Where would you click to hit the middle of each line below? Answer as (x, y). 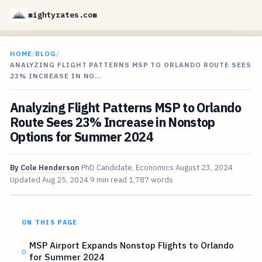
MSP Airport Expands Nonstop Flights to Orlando (132, 245)
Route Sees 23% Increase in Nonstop (112, 123)
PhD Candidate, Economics (127, 168)
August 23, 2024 (204, 168)
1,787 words (151, 180)
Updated (26, 180)
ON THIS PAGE (49, 223)
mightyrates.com (63, 15)
